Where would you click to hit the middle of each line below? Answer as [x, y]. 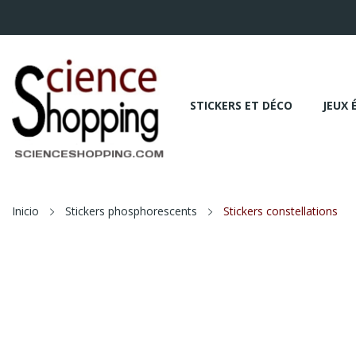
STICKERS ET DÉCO [241, 105]
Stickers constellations [281, 211]
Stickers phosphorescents [131, 211]
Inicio [25, 211]
